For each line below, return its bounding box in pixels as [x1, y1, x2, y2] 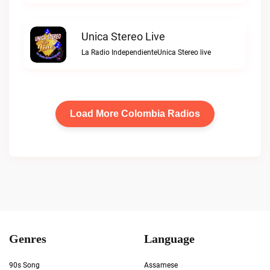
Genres [9, 231, 46, 246]
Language [144, 231, 195, 246]
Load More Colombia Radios [70, 108, 200, 119]
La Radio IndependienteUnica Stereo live [81, 48, 211, 57]
